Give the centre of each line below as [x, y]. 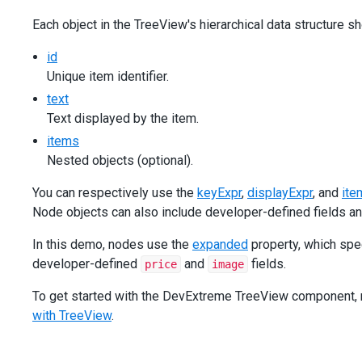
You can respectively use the [115, 193]
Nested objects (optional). [120, 160]
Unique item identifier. [108, 76]
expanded [220, 244]
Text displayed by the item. [123, 118]
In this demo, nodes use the [112, 244]
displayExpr [280, 193]
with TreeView [72, 316]
